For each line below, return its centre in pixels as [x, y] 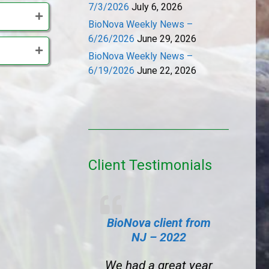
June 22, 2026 [167, 71]
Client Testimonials [150, 165]
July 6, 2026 [157, 7]
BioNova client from [159, 223]
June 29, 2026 [167, 39]
